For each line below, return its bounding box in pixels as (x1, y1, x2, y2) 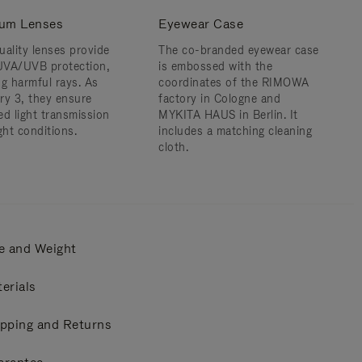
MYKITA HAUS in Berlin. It (158, 107, 298, 122)
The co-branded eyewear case (158, 43, 319, 57)
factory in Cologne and (158, 91, 280, 106)
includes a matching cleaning (158, 124, 312, 138)
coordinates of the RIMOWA (158, 75, 309, 90)
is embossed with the (158, 59, 272, 74)
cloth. (158, 140, 188, 154)
